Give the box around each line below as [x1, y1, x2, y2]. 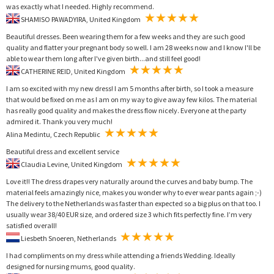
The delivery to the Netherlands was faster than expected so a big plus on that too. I [6, 198, 261, 208]
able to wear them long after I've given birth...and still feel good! [6, 53, 201, 63]
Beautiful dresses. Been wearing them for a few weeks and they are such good [6, 31, 245, 41]
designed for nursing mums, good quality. [6, 261, 135, 271]
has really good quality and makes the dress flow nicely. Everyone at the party [6, 105, 246, 115]
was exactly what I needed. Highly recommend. [6, 1, 154, 11]
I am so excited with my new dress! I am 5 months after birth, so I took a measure [6, 83, 253, 93]
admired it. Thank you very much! [6, 116, 113, 126]
